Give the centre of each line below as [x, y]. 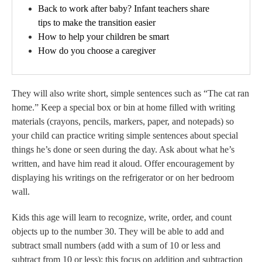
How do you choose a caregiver [97, 51]
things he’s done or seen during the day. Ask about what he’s [123, 150]
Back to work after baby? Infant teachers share [124, 9]
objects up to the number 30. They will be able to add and [118, 232]
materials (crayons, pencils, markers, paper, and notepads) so [123, 122]
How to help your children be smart [104, 37]
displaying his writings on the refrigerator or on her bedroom [123, 178]
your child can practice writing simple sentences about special [125, 136]
